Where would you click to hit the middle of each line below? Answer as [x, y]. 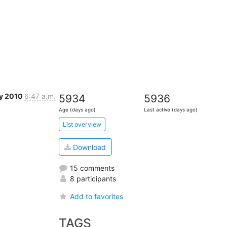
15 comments [91, 168]
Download [89, 147]
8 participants [92, 178]
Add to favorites [96, 196]
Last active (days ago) [171, 110]
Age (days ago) [77, 110]
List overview [82, 124]
